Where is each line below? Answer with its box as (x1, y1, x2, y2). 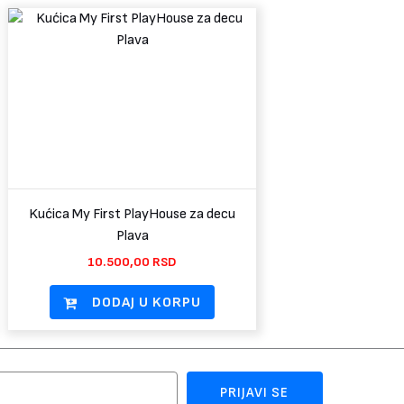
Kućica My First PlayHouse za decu (29, 206, 235, 224)
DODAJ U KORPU (92, 293, 201, 311)
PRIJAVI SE (220, 384, 289, 402)
